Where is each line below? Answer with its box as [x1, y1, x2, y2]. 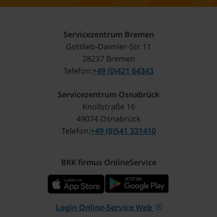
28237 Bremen [82, 53, 135, 64]
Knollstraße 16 [82, 101, 135, 112]
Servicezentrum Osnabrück [58, 89, 159, 100]
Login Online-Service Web [55, 202, 154, 213]
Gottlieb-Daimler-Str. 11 [66, 41, 151, 52]
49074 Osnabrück [76, 113, 141, 124]
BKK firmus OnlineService [61, 157, 156, 168]
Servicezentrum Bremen [63, 29, 154, 40]
